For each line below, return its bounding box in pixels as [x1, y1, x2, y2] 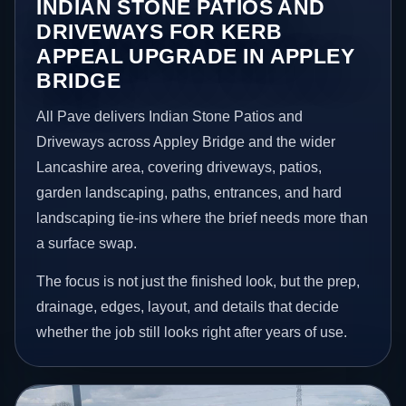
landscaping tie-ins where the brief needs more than [36, 209, 369, 226]
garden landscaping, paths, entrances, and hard [36, 184, 343, 200]
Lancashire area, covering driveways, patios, [36, 159, 323, 175]
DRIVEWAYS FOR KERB [36, 19, 283, 43]
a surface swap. [36, 235, 138, 251]
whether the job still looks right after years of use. [36, 324, 348, 340]
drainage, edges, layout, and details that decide [36, 298, 340, 314]
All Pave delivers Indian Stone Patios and [36, 108, 304, 124]
